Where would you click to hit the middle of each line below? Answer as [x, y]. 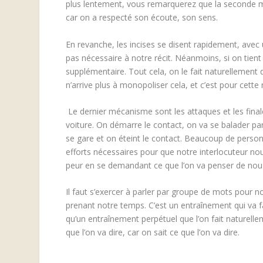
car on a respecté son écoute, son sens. [143, 18]
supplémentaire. [97, 71]
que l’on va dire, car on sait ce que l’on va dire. [152, 232]
